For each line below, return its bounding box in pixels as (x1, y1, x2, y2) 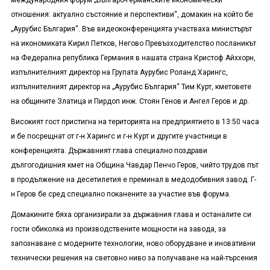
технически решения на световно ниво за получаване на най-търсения (10, 254, 257, 263)
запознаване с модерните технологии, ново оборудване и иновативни (10, 239, 256, 248)
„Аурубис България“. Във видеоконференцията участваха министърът (10, 25, 252, 34)
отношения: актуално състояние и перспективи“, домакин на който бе (10, 10, 253, 19)
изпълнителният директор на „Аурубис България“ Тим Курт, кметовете (10, 83, 251, 92)
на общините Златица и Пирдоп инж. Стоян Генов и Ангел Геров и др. (10, 97, 249, 106)
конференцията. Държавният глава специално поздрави (10, 146, 207, 155)
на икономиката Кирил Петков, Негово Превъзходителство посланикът (10, 39, 256, 48)
